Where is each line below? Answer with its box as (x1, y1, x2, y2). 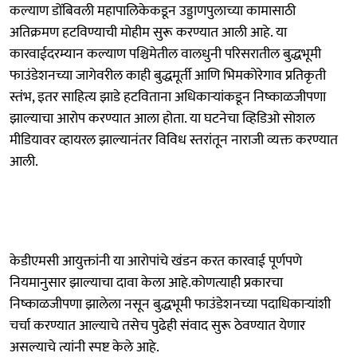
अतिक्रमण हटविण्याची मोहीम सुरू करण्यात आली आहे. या (10, 20, 287, 45)
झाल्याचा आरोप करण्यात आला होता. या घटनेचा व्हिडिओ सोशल (10, 106, 315, 131)
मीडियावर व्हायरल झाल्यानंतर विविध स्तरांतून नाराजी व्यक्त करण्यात (10, 127, 338, 152)
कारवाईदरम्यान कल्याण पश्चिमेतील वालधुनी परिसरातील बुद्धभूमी (10, 41, 321, 66)
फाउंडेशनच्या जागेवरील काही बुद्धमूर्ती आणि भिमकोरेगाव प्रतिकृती (10, 63, 326, 88)
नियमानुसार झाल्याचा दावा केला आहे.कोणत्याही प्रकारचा (10, 270, 283, 295)
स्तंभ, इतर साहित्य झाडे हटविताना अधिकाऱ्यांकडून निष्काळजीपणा (10, 84, 326, 109)
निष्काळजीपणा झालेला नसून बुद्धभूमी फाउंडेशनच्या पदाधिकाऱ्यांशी (10, 292, 331, 316)
